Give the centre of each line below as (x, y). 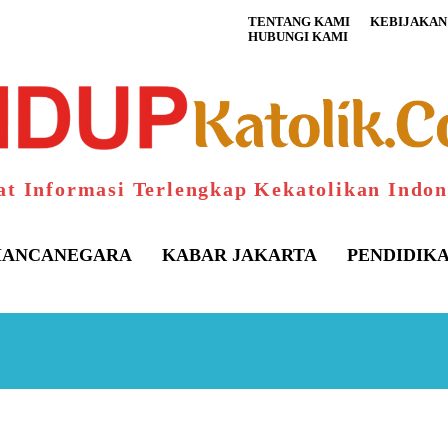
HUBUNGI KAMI (298, 36)
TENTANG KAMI (299, 21)
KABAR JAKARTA (239, 255)
